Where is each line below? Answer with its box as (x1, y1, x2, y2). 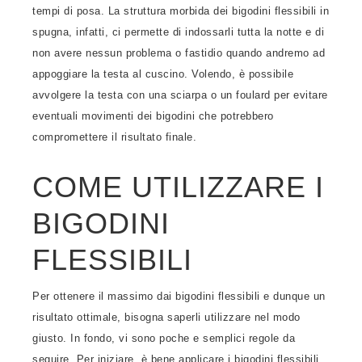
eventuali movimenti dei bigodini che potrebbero (32, 110, 274, 122)
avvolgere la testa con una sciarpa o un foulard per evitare (32, 89, 328, 101)
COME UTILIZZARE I (32, 170, 324, 204)
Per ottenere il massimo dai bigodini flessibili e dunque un (32, 290, 326, 302)
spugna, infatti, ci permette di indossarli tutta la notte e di (32, 26, 324, 38)
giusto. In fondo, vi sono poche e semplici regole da (32, 332, 295, 344)
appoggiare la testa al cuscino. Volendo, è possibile (32, 68, 293, 80)
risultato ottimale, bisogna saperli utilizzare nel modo (32, 311, 301, 323)
